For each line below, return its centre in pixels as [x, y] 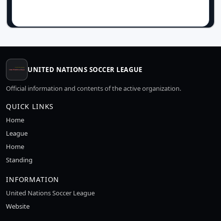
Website [18, 206]
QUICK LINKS [30, 106]
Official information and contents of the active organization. [93, 88]
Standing [19, 160]
